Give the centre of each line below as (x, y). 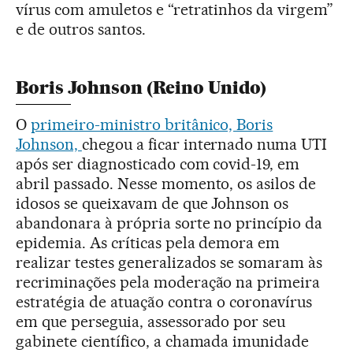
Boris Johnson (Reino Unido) (141, 87)
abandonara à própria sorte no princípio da (169, 223)
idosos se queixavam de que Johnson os (152, 203)
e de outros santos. (81, 29)
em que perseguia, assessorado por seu (151, 321)
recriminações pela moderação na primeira (168, 282)
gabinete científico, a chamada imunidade (163, 341)
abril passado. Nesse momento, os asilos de (166, 183)
